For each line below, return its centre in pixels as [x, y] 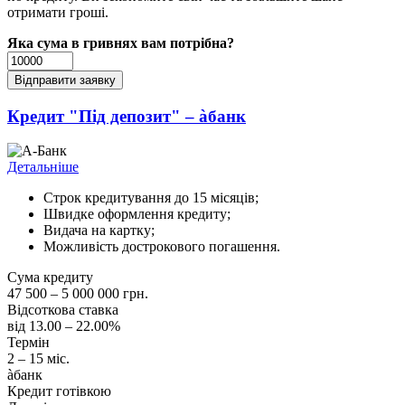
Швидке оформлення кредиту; [137, 214]
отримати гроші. [58, 12]
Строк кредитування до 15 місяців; [151, 198]
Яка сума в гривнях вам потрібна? [121, 42]
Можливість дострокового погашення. [162, 247]
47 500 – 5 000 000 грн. [78, 294]
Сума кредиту [50, 278]
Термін [28, 343]
